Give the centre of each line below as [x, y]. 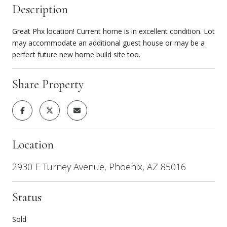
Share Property [48, 84]
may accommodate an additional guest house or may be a [108, 43]
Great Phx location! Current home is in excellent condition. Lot [113, 31]
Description [40, 9]
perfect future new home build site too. [76, 54]
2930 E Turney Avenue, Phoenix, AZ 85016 [99, 166]
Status [27, 197]
